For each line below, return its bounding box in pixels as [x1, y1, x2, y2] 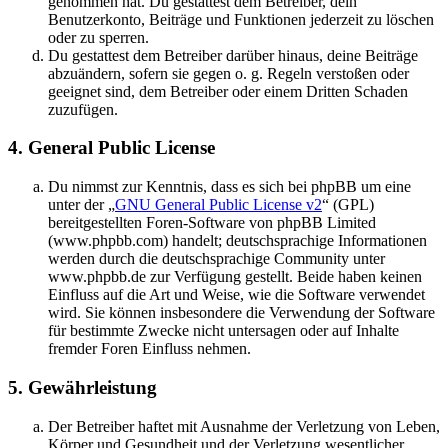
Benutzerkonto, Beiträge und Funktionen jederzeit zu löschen [48, 10, 434, 28]
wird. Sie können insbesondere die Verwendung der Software [48, 304, 435, 322]
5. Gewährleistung [8, 376, 157, 398]
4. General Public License [8, 137, 215, 159]
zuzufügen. [48, 100, 118, 118]
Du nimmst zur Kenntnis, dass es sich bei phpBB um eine [48, 178, 411, 196]
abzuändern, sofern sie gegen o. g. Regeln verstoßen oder [48, 64, 409, 82]
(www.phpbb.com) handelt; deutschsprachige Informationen [48, 232, 427, 250]
